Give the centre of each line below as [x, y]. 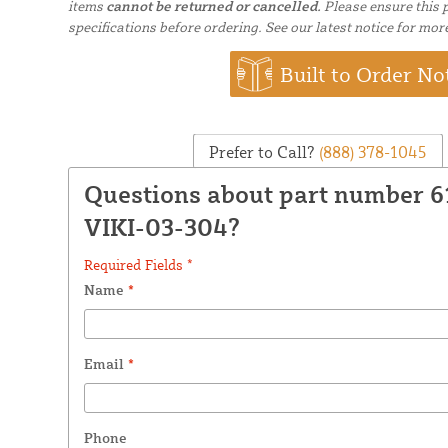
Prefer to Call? [262, 151]
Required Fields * [138, 264]
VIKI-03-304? [161, 226]
